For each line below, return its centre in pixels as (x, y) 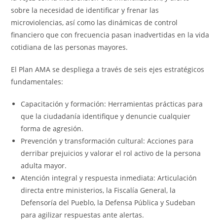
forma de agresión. (52, 129)
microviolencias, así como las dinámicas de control (94, 22)
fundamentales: (37, 82)
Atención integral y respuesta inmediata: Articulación (109, 178)
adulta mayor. (44, 166)
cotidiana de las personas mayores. (70, 47)
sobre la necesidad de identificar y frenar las (85, 10)
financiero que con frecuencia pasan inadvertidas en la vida (110, 35)
